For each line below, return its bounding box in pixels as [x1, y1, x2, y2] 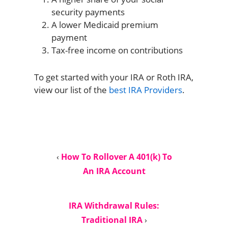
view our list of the [34, 83, 109, 96]
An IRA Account [82, 165, 146, 177]
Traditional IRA [81, 214, 142, 225]
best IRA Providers [108, 83, 182, 96]
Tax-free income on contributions [51, 44, 183, 56]
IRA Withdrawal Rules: [69, 199, 159, 211]
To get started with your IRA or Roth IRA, [34, 71, 193, 83]
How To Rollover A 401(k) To [61, 151, 172, 162]
